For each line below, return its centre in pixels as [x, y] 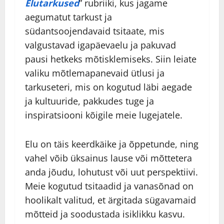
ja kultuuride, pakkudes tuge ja [89, 101]
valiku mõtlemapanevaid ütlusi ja [95, 73]
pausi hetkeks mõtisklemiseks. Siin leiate [111, 59]
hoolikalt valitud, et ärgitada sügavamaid [110, 200]
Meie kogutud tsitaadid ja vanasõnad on [109, 186]
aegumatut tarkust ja [68, 17]
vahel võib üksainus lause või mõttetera [108, 158]
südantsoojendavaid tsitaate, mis [95, 31]
